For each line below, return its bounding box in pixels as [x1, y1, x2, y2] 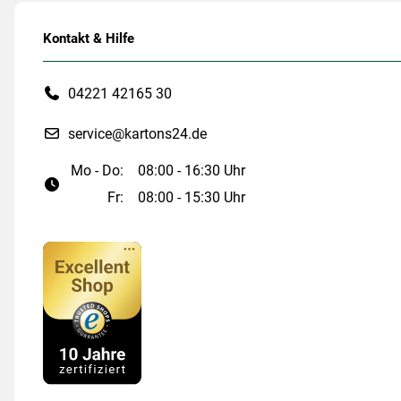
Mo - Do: [71, 162, 124, 180]
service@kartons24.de [68, 124, 207, 142]
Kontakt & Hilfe [43, 30, 134, 47]
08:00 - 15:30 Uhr [138, 189, 246, 207]
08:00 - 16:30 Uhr [138, 162, 246, 180]
